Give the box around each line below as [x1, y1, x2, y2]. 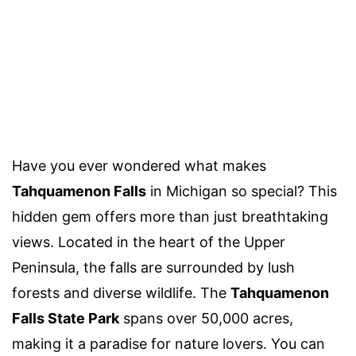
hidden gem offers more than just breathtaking [12, 207, 328, 225]
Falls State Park [12, 309, 119, 327]
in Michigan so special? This [146, 182, 337, 199]
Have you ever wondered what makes [12, 157, 266, 174]
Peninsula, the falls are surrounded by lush [12, 258, 295, 276]
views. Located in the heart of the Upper [12, 233, 285, 250]
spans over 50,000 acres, [119, 309, 293, 327]
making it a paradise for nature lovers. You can [12, 335, 325, 352]
